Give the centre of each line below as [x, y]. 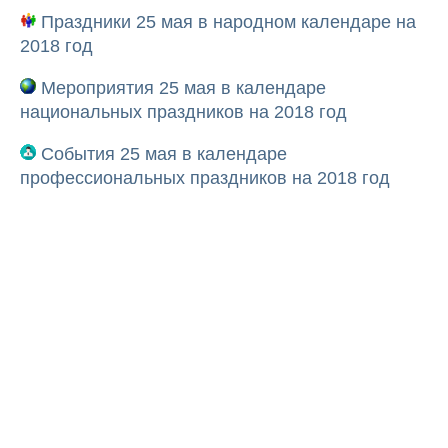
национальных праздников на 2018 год [183, 112]
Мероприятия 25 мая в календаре [181, 88]
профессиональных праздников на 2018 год [205, 178]
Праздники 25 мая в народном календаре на [226, 22]
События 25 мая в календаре [161, 154]
